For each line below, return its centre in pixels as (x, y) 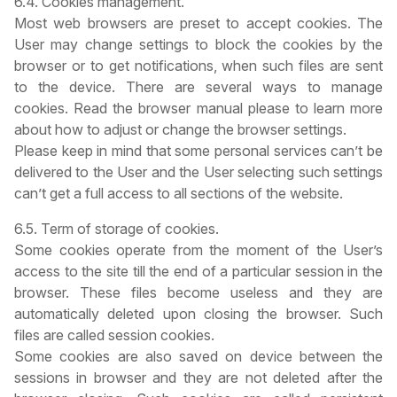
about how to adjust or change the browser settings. (180, 130)
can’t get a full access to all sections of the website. (179, 194)
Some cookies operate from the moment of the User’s (198, 250)
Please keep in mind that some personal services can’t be (198, 151)
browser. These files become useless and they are (198, 293)
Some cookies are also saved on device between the (198, 357)
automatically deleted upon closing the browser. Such (198, 314)
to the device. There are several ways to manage (198, 87)
